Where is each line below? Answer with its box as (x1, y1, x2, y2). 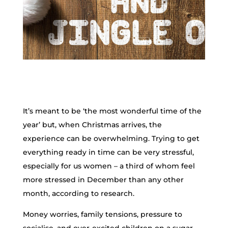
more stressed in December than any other (22, 175, 184, 184)
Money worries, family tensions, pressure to (22, 210, 182, 219)
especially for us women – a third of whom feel (22, 161, 195, 170)
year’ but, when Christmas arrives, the (22, 120, 162, 129)
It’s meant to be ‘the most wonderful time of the (22, 106, 202, 116)
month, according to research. (22, 189, 134, 198)
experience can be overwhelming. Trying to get (22, 134, 199, 143)
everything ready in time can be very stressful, (22, 148, 194, 157)
